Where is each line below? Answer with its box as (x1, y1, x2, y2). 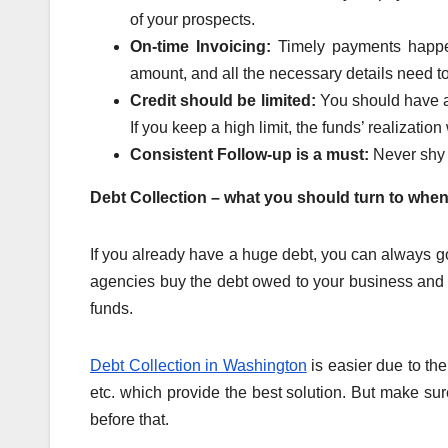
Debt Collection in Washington (90, 356, 307, 374)
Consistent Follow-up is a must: (130, 145, 373, 163)
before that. (90, 410, 169, 428)
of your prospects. (130, 10, 255, 28)
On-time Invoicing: (130, 37, 279, 55)
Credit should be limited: (130, 91, 320, 109)
